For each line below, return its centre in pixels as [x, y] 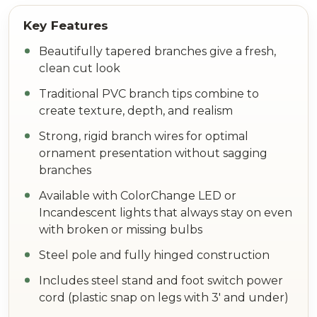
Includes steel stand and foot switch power [161, 280]
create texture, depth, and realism [136, 110]
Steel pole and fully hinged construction [154, 255]
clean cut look [80, 68]
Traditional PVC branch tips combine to [149, 93]
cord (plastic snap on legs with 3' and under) [164, 297]
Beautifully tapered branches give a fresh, [157, 51]
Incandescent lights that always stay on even [166, 212]
